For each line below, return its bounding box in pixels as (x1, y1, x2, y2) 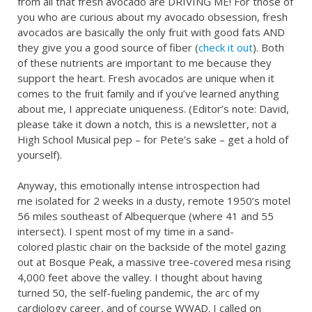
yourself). (17, 147, 62, 162)
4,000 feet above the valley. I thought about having (17, 270, 263, 285)
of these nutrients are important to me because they (17, 55, 272, 70)
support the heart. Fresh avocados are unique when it (17, 70, 274, 85)
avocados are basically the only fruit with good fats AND (17, 24, 285, 39)
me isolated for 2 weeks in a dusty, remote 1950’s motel (17, 194, 290, 208)
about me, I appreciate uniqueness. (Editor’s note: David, (17, 101, 289, 116)
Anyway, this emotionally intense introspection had (17, 178, 260, 193)
